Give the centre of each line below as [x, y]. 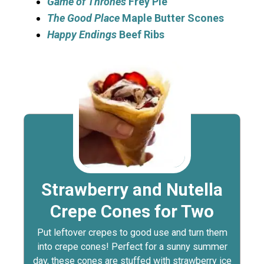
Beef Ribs [141, 35]
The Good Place [83, 18]
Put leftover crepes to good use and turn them [132, 233]
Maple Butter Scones [172, 18]
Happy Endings [82, 35]
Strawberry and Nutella [132, 190]
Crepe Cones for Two [132, 212]
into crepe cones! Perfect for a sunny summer [132, 247]
